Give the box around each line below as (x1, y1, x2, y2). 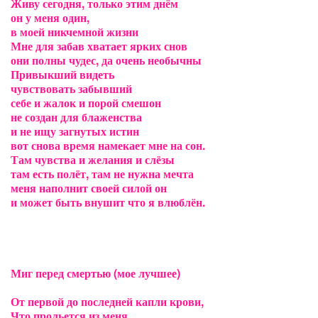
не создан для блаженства (11, 109, 142, 125)
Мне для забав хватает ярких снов (11, 38, 187, 54)
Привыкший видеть (11, 66, 114, 82)
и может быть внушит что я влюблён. (11, 194, 205, 210)
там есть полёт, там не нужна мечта (11, 165, 194, 182)
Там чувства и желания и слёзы (11, 151, 175, 168)
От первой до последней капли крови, (11, 293, 204, 309)
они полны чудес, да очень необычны (11, 52, 202, 68)
